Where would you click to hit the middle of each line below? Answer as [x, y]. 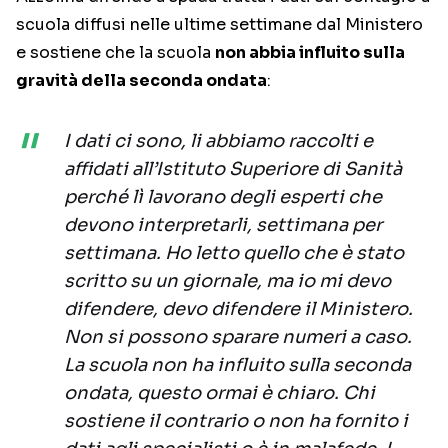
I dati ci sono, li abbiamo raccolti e [218, 141]
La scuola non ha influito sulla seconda [237, 365]
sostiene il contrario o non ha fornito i [236, 421]
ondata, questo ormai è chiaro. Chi [219, 393]
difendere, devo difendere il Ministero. [238, 309]
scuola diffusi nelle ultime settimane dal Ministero [219, 25]
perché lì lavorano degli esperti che [223, 197]
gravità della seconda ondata [141, 81]
